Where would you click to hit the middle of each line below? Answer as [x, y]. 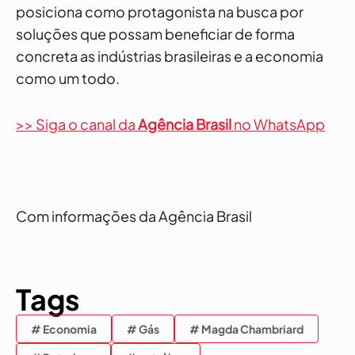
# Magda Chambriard [246, 329]
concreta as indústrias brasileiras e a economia [170, 56]
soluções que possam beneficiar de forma [155, 34]
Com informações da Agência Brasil [134, 216]
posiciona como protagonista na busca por [160, 11]
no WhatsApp [279, 124]
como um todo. [68, 78]
